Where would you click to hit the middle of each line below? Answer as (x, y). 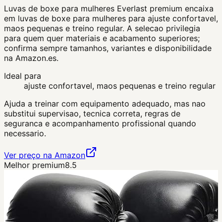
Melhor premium (34, 165)
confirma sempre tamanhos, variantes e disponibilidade (108, 48)
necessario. (25, 133)
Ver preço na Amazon (45, 155)
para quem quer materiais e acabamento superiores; (102, 38)
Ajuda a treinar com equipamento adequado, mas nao (105, 103)
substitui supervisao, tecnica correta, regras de (92, 113)
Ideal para (23, 76)
